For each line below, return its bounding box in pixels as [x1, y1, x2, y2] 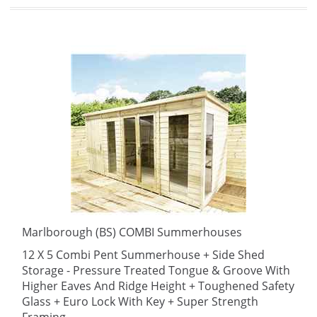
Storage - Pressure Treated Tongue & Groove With [22, 263, 290, 278]
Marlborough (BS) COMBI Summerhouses [22, 224, 242, 240]
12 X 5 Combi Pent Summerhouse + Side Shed [22, 247, 265, 263]
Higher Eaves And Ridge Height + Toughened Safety [22, 278, 294, 294]
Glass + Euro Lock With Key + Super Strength [22, 294, 258, 309]
